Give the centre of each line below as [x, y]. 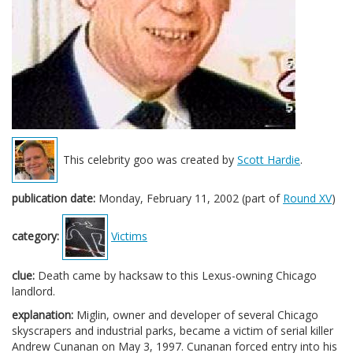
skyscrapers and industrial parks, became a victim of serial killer [173, 331]
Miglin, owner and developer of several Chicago [196, 315]
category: [35, 236]
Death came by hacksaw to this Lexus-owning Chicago [176, 275]
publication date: [54, 198]
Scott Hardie [269, 160]
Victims [129, 236]
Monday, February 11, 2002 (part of [189, 198]
